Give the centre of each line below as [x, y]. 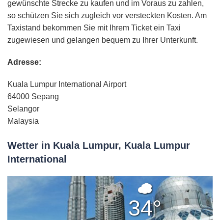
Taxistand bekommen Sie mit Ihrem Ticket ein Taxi [94, 28]
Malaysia [23, 121]
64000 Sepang [33, 97]
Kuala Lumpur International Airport [67, 84]
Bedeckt [177, 189]
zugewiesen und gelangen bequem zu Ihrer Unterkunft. [103, 40]
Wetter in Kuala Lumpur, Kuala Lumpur [99, 146]
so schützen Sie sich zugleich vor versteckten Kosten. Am [107, 16]
